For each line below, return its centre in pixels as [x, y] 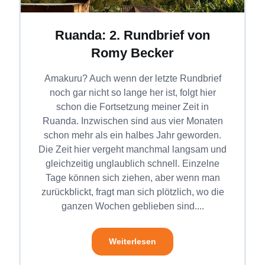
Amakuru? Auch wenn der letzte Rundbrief [132, 78]
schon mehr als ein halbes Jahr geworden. [132, 135]
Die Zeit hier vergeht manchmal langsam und [132, 149]
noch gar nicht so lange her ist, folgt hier [132, 93]
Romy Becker [132, 53]
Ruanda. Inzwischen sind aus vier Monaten [132, 121]
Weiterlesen [132, 242]
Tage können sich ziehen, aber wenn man [132, 178]
